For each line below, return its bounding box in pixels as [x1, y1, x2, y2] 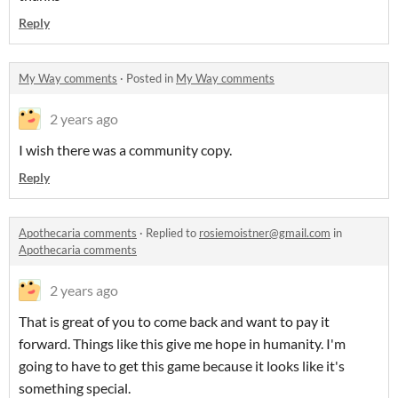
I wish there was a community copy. [19, 141, 232, 158]
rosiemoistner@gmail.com [199, 226, 330, 240]
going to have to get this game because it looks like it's [19, 357, 345, 374]
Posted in [126, 71, 176, 85]
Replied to [146, 226, 199, 240]
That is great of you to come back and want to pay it [19, 313, 330, 330]
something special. [19, 379, 131, 396]
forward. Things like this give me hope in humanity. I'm [19, 335, 346, 352]
